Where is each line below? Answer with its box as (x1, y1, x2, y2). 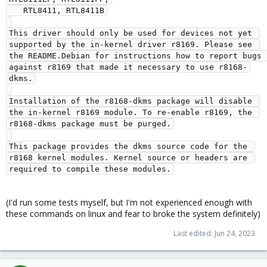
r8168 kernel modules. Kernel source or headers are (9, 153, 247, 162)
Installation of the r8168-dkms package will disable (9, 96, 252, 105)
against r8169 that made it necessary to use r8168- (9, 62, 247, 72)
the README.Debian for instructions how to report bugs (9, 51, 262, 60)
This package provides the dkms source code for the (9, 141, 247, 151)
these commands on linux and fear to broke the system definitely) (6, 207, 260, 219)
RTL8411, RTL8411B (9, 5, 23, 15)
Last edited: (173, 228, 215, 238)
